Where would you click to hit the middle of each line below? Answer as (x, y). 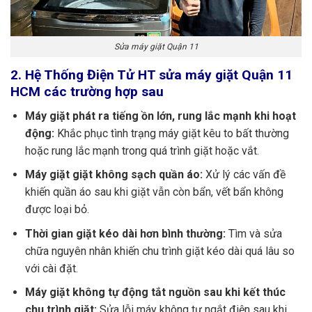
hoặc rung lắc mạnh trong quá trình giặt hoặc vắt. (142, 150)
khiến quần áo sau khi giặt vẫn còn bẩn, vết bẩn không (154, 192)
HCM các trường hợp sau (87, 92)
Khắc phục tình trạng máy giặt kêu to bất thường (171, 133)
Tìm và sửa (253, 233)
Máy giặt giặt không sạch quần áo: (114, 175)
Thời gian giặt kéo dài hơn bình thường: (125, 233)
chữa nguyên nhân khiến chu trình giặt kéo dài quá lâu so (159, 251)
